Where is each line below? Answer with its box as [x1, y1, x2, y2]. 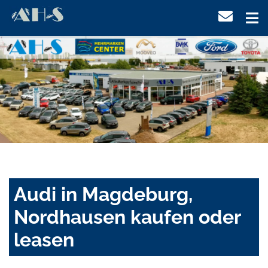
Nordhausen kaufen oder [14, 206, 240, 229]
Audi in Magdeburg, [14, 183, 193, 206]
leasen [14, 229, 74, 251]
